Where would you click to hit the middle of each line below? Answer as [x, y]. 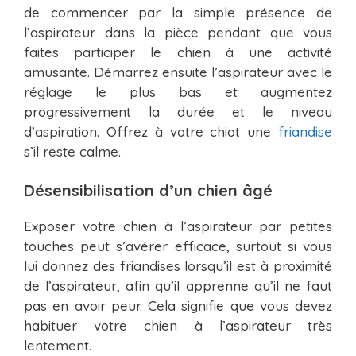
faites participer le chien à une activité [178, 52]
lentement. [58, 346]
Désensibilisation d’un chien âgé [148, 191]
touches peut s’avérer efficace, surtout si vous [178, 246]
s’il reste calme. [72, 151]
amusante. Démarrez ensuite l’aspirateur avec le [178, 72]
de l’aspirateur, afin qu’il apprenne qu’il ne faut [178, 286]
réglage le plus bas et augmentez [178, 91]
